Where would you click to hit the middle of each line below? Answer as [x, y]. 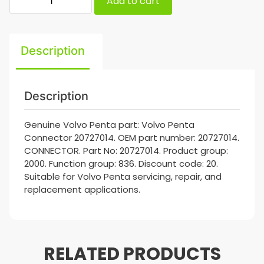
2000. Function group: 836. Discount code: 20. [121, 163]
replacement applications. [82, 189]
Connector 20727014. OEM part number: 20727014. [132, 137]
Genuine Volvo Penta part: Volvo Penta [109, 124]
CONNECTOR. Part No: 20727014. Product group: [126, 150]
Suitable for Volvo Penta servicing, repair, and [123, 176]
